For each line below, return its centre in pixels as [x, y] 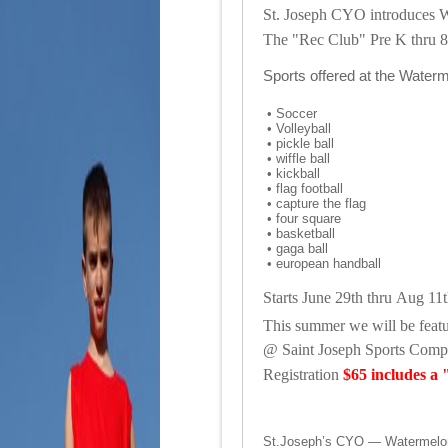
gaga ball [302, 249]
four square [308, 219]
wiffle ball [303, 159]
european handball [328, 264]
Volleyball [303, 129]
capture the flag [321, 204]
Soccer [298, 114]
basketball [305, 234]
